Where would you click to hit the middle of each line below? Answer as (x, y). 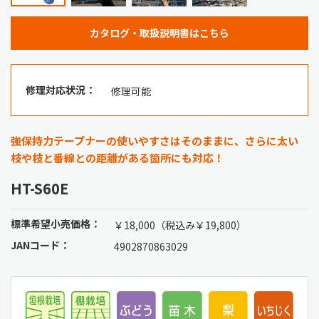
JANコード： (40, 245)
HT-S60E (40, 188)
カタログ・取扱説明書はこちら (159, 32)
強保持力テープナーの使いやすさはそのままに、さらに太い (155, 140)
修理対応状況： (61, 89)
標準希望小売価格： (56, 223)
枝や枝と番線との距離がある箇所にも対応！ (117, 157)
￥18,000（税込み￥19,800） (180, 225)
